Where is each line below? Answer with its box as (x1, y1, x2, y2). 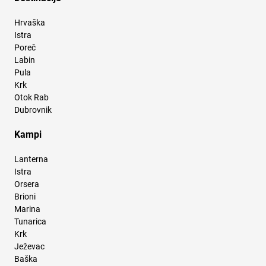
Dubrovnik (14, 105, 52, 115)
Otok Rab (14, 93, 49, 103)
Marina (14, 204, 40, 214)
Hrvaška (14, 18, 45, 28)
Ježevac (14, 242, 45, 252)
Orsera (14, 179, 39, 189)
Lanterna (14, 154, 48, 164)
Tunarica (14, 217, 46, 227)
